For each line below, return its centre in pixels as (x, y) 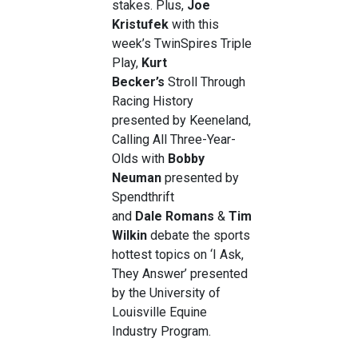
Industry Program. (161, 331)
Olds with (140, 158)
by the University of (166, 292)
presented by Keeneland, (181, 120)
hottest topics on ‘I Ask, (178, 254)
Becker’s (138, 82)
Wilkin (129, 235)
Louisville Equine (159, 312)
